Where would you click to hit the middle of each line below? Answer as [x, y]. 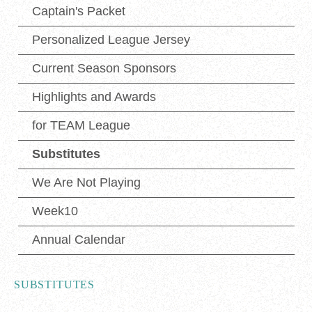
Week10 [55, 211]
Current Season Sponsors [104, 69]
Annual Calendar [79, 240]
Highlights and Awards [94, 97]
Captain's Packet [79, 11]
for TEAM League [81, 126]
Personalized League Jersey [111, 40]
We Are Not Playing [86, 183]
